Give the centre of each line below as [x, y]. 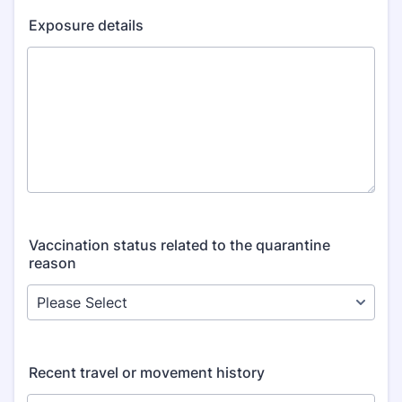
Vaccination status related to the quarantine [179, 245]
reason [52, 263]
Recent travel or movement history [147, 372]
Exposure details [86, 25]
